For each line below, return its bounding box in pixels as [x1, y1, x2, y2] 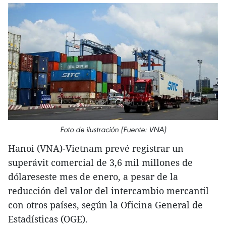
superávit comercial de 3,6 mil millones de [8, 156, 193, 169]
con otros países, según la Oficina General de [8, 199, 203, 211]
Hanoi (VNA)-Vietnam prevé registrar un [8, 142, 184, 155]
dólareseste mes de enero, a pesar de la [8, 171, 178, 183]
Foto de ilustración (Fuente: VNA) [60, 125, 166, 135]
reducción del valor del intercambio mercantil [8, 185, 209, 197]
